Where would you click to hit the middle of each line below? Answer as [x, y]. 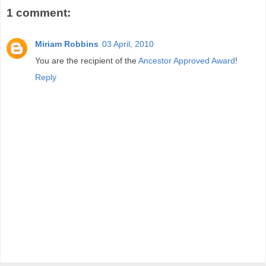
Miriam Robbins [67, 44]
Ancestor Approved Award [187, 60]
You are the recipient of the [87, 60]
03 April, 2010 [128, 44]
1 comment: [39, 13]
